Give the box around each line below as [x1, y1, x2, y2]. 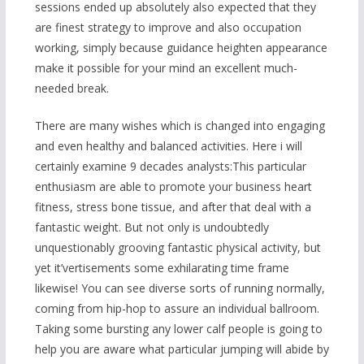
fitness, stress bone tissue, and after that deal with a [34, 199, 311, 215]
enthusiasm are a [34, 179, 126, 195]
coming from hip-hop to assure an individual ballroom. [34, 301, 319, 317]
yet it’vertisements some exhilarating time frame [34, 260, 289, 276]
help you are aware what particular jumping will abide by [34, 341, 329, 357]
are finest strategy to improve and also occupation [34, 19, 301, 36]
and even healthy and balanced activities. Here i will [34, 138, 302, 154]
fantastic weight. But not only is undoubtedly [34, 219, 269, 236]
